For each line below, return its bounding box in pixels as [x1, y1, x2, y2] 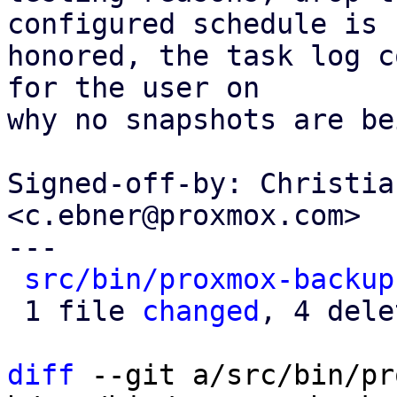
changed [142, 295, 260, 327]
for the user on [7, 72, 260, 104]
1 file [24, 295, 142, 327]
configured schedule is [7, 8, 378, 40]
